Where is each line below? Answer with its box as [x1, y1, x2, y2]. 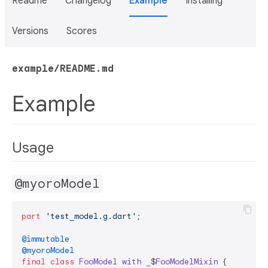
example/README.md [12, 63, 114, 75]
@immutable [22, 233, 69, 244]
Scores [66, 25, 97, 37]
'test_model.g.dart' [45, 211, 136, 221]
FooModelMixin [156, 256, 218, 267]
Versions [12, 25, 48, 37]
